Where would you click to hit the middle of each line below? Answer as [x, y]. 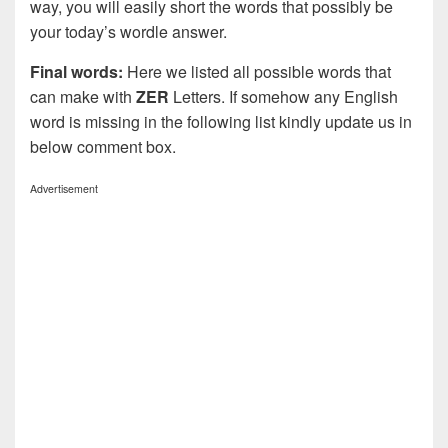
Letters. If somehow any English [285, 97]
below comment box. [103, 147]
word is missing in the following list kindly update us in [221, 122]
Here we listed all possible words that [257, 72]
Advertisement [64, 189]
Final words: [76, 72]
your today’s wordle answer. [128, 32]
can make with [83, 97]
